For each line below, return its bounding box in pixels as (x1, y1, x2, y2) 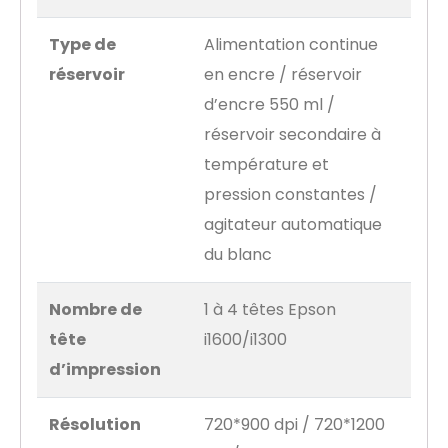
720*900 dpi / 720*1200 (204, 413, 385, 437)
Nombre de (49, 298, 142, 322)
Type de (49, 33, 116, 57)
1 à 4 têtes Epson (204, 298, 336, 322)
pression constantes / (204, 183, 377, 207)
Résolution (49, 413, 141, 437)
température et (204, 153, 329, 177)
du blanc (204, 243, 272, 267)
